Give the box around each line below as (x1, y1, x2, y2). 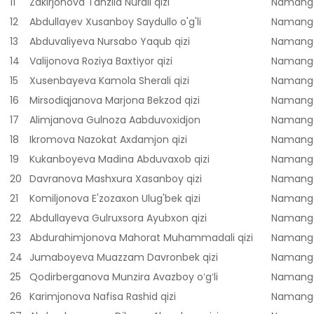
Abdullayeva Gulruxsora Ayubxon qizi (29, 211, 207, 226)
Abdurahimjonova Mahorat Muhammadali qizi (29, 231, 253, 245)
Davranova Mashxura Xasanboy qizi (29, 172, 202, 186)
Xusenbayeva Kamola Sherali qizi (29, 74, 189, 88)
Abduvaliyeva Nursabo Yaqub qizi (29, 34, 190, 49)
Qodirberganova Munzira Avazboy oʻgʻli (29, 270, 218, 285)
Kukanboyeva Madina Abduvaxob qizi (29, 152, 210, 167)
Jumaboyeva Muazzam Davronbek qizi (29, 250, 218, 265)
